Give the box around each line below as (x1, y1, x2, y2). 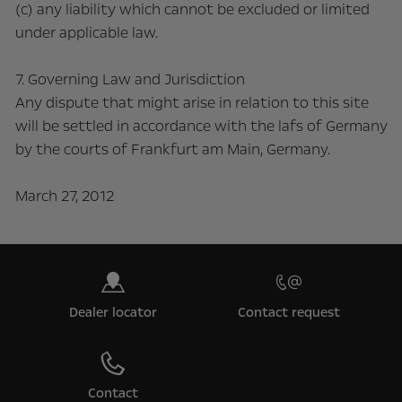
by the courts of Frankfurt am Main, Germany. (14, 139, 330, 160)
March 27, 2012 (14, 186, 114, 206)
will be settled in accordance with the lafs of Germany (14, 116, 388, 136)
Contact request (238, 303, 340, 321)
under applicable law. (14, 22, 158, 43)
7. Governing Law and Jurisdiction (14, 69, 245, 90)
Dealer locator (69, 303, 157, 321)
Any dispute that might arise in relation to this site (14, 92, 369, 113)
